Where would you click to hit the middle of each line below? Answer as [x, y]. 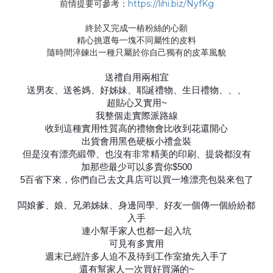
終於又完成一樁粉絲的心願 [136, 28]
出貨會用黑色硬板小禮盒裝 [136, 141]
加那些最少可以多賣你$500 [136, 167]
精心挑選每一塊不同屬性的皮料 [136, 40]
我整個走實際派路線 [136, 115]
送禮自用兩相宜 [136, 77]
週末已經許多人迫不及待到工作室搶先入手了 [136, 256]
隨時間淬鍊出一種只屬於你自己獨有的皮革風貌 [136, 52]
